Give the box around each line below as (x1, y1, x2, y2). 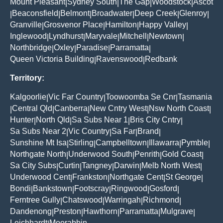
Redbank (145, 54, 177, 63)
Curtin (58, 161, 80, 170)
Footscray (74, 184, 109, 193)
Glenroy (179, 8, 207, 17)
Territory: (10, 73, 44, 82)
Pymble (181, 138, 208, 147)
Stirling (69, 138, 94, 147)
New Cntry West (90, 104, 147, 112)
